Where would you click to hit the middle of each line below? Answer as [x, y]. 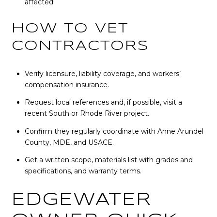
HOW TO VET [70, 29]
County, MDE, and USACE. [69, 142]
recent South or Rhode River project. [87, 114]
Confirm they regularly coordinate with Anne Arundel [114, 131]
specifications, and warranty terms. [83, 171]
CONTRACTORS [80, 46]
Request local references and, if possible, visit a [103, 102]
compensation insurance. [67, 85]
